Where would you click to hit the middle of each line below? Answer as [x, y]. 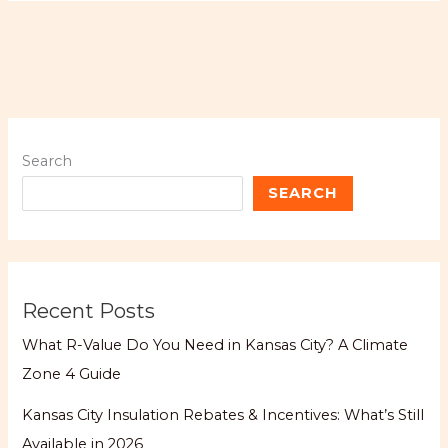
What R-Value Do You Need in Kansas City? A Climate [215, 344]
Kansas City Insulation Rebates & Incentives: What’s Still [223, 414]
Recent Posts [89, 310]
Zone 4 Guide [72, 373]
